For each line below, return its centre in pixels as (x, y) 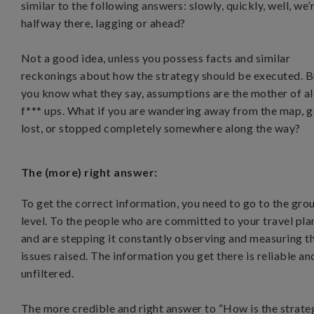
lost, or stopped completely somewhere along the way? (161, 128)
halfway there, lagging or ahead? (103, 23)
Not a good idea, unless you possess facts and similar (156, 58)
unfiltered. (48, 273)
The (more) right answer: (92, 172)
